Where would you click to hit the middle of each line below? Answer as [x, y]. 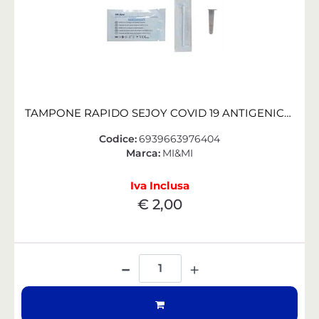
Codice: [118, 138]
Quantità [160, 257]
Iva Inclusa [159, 185]
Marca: [143, 153]
